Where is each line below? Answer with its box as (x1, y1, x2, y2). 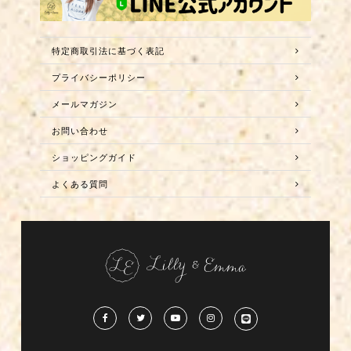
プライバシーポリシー (51, 72, 146, 83)
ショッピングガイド (51, 152, 136, 163)
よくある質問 (51, 179, 108, 190)
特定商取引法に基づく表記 (51, 45, 165, 56)
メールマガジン (51, 99, 118, 110)
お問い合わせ (51, 125, 108, 136)
